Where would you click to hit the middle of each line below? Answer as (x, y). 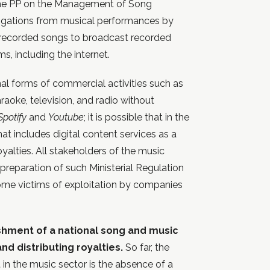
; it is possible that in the (137, 117)
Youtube (66, 117)
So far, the (146, 247)
